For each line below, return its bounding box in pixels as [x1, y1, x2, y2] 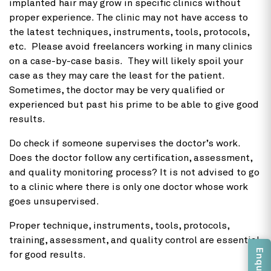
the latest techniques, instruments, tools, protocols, [9, 27, 249, 37]
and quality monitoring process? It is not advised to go [9, 167, 260, 177]
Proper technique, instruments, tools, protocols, [9, 220, 229, 230]
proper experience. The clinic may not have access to [9, 12, 248, 22]
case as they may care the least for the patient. [9, 70, 227, 80]
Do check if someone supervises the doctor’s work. [9, 138, 240, 148]
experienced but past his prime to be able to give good [9, 99, 259, 109]
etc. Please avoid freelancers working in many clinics [9, 41, 252, 51]
